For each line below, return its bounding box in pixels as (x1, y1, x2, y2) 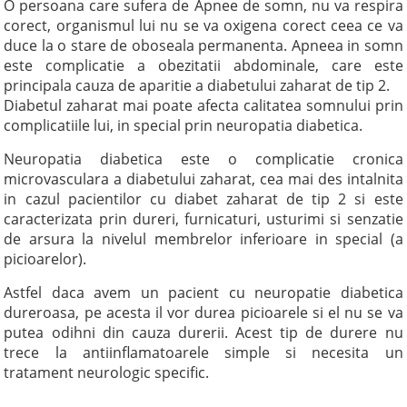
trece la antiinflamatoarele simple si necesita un (4, 342, 403, 362)
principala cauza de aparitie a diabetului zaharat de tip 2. (4, 75, 391, 95)
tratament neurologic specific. (4, 362, 210, 382)
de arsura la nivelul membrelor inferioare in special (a (4, 229, 403, 249)
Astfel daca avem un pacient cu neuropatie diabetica (4, 283, 403, 303)
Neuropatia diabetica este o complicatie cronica (4, 149, 403, 169)
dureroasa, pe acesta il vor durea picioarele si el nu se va (4, 303, 403, 323)
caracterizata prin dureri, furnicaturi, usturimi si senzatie (4, 209, 403, 229)
